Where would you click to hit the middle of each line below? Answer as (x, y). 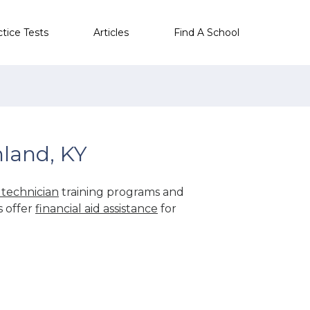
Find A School (207, 32)
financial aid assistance (97, 208)
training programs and (121, 192)
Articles (111, 32)
